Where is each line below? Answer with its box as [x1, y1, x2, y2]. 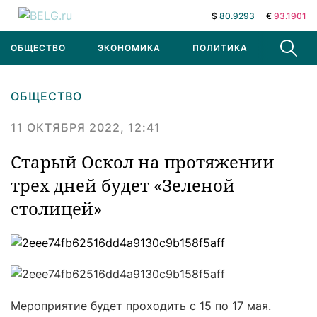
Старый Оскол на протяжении [11, 150, 275, 173]
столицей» [11, 197, 102, 220]
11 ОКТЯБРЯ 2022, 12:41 [11, 120, 161, 134]
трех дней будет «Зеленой [11, 173, 235, 197]
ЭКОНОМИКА [98, 42, 161, 53]
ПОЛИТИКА [192, 42, 248, 53]
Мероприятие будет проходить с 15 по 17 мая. [11, 299, 271, 313]
